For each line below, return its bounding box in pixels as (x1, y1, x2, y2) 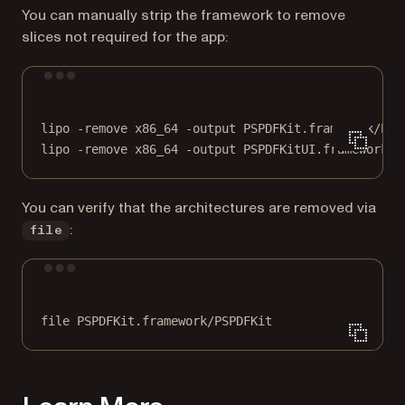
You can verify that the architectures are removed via (22, 197, 376, 218)
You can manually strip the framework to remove (22, 5, 345, 25)
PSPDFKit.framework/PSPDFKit (77, 313, 272, 328)
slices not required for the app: (22, 26, 228, 47)
